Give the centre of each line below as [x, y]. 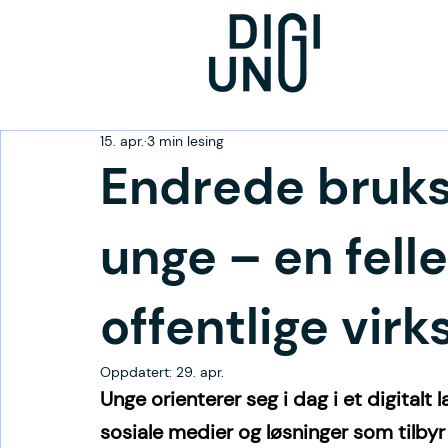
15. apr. [122, 141]
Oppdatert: [138, 372]
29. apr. [200, 372]
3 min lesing [185, 141]
